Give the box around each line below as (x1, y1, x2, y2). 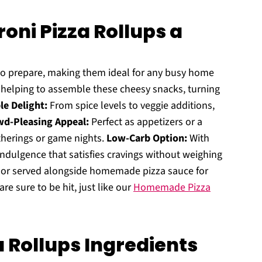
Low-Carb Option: (106, 131, 187, 146)
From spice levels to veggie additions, (47, 98, 215, 113)
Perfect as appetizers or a (89, 115, 202, 129)
